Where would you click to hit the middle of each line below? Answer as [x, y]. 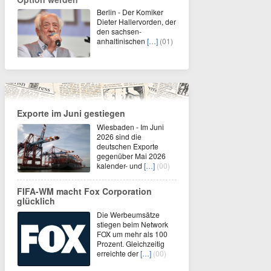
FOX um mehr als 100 [132, 233]
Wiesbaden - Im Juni [130, 126]
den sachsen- [119, 31]
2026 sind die [119, 136]
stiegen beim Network [132, 224]
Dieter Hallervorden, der [136, 21]
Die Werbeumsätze [128, 214]
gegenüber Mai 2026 [131, 155]
